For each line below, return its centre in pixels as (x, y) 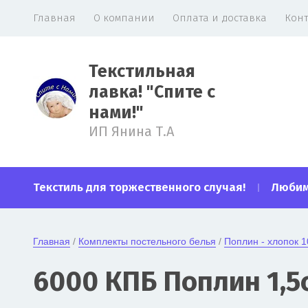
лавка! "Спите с (152, 92)
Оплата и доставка (220, 18)
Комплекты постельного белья (147, 241)
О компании (124, 18)
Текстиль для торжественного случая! (139, 187)
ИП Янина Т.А (132, 131)
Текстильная (142, 71)
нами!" (117, 112)
